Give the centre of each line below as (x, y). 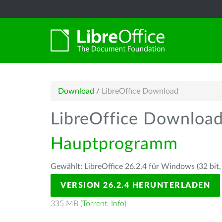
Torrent (95, 204)
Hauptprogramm (114, 144)
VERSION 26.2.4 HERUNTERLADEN (135, 185)
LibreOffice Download (140, 91)
